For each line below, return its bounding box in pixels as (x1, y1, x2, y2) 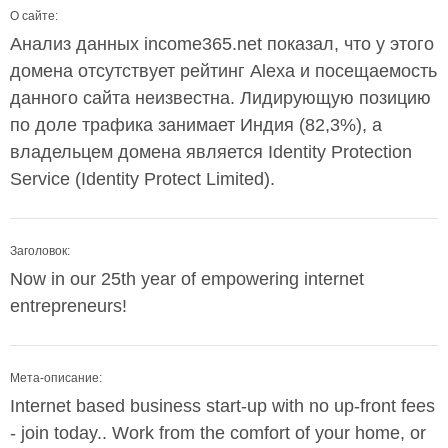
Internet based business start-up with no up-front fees (10, 396, 435, 416)
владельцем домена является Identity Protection (10, 142, 412, 162)
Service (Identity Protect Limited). (10, 169, 275, 189)
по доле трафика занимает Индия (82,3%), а (10, 115, 382, 135)
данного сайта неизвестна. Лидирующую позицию (10, 88, 431, 108)
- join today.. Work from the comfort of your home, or (10, 423, 426, 443)
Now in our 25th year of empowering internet (10, 269, 364, 289)
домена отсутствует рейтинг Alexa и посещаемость (10, 61, 437, 81)
